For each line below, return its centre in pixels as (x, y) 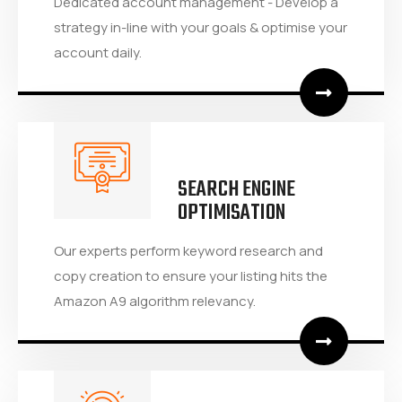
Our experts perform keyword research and (188, 250)
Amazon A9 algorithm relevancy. (155, 301)
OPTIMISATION (232, 213)
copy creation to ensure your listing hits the (191, 275)
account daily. (98, 52)
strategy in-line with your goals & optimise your (201, 27)
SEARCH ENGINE (236, 189)
